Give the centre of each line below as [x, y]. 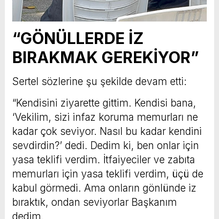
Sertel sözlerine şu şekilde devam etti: [99, 82]
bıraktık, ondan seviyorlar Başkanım [95, 202]
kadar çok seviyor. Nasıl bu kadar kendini [107, 131]
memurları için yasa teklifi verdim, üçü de [108, 174]
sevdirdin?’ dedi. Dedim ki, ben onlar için [106, 146]
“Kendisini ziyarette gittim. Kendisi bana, [104, 103]
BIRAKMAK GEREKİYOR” [106, 58]
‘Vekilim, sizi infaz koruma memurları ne [105, 117]
